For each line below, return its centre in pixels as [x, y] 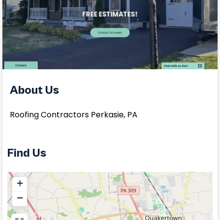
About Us [34, 91]
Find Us [27, 153]
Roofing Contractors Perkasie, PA [74, 115]
